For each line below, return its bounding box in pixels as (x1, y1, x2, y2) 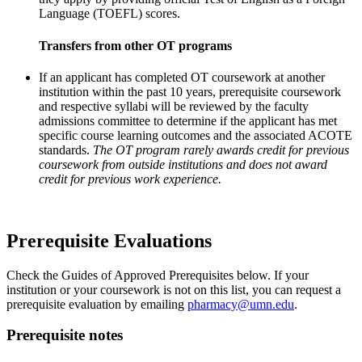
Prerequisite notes (6, 326, 123, 344)
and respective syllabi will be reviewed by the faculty (39, 99, 309, 113)
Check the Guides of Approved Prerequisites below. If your (6, 267, 309, 282)
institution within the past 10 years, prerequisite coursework (39, 84, 341, 99)
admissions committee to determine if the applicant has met (39, 113, 337, 128)
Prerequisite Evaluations (6, 229, 212, 251)
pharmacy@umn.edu (187, 297, 294, 311)
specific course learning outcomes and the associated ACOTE (39, 128, 352, 142)
